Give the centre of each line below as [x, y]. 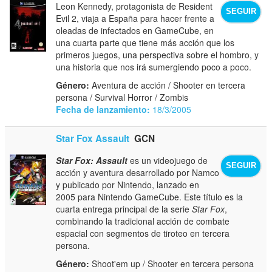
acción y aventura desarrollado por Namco [138, 172]
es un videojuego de [168, 160]
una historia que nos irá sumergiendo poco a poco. [154, 66]
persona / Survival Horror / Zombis [122, 97]
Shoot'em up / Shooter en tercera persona [172, 263]
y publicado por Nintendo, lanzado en [128, 184]
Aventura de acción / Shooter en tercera [168, 85]
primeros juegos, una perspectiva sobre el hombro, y [158, 54]
